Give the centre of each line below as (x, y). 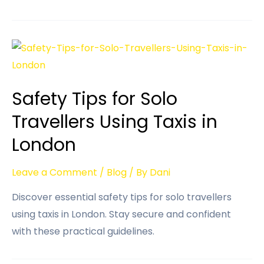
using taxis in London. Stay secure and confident (121, 214)
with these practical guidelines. (83, 232)
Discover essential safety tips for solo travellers (122, 197)
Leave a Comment (55, 173)
